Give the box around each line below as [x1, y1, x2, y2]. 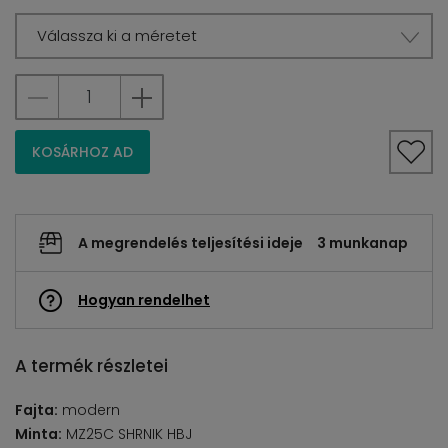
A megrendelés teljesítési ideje [78, 233, 303, 253]
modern [58, 400, 120, 420]
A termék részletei [15, 354, 168, 378]
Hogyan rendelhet [78, 290, 210, 310]
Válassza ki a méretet [37, 25, 197, 46]
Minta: [15, 424, 62, 444]
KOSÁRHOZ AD [32, 142, 133, 162]
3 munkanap [317, 233, 408, 253]
